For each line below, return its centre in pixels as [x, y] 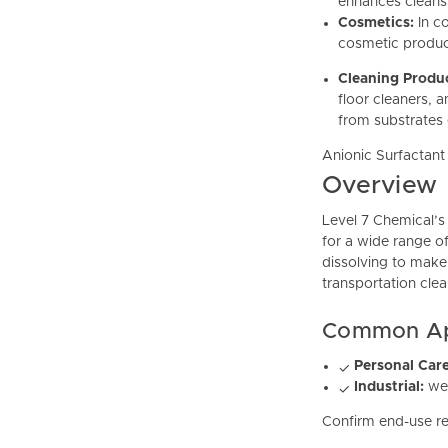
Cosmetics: [376, 23]
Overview [379, 186]
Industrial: [389, 387]
